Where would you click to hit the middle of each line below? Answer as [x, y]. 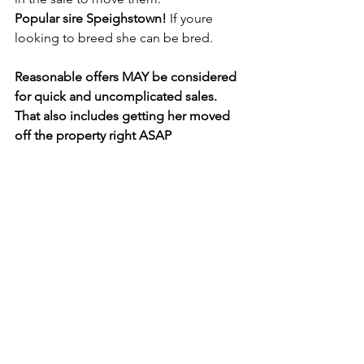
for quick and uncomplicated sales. [117, 96]
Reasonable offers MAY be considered [127, 77]
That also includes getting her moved [124, 116]
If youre [193, 18]
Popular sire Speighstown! [92, 18]
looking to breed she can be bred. [115, 38]
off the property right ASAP [93, 135]
